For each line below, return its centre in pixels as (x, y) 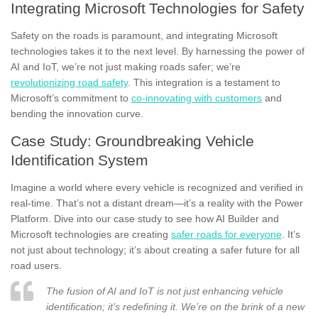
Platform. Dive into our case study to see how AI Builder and (145, 219)
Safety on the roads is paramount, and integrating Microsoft (144, 36)
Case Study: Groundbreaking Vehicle (132, 141)
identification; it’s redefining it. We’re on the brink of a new (175, 307)
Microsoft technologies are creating (91, 235)
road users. (36, 266)
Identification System (79, 160)
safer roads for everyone (226, 235)
